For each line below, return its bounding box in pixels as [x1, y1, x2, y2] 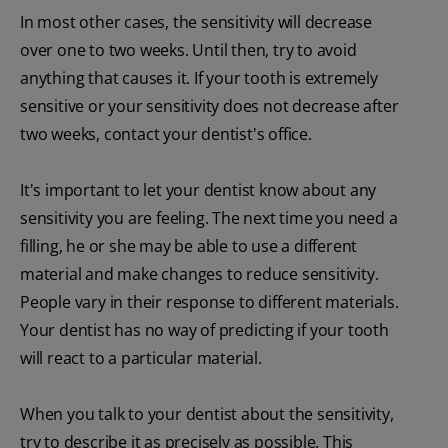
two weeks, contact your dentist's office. [20, 122, 312, 145]
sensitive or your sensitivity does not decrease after [20, 94, 399, 117]
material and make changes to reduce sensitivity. [20, 262, 379, 285]
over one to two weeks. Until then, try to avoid [20, 38, 357, 61]
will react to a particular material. [20, 346, 262, 369]
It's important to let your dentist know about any [20, 178, 377, 201]
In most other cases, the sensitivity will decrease [20, 10, 372, 33]
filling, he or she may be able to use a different [20, 234, 358, 257]
